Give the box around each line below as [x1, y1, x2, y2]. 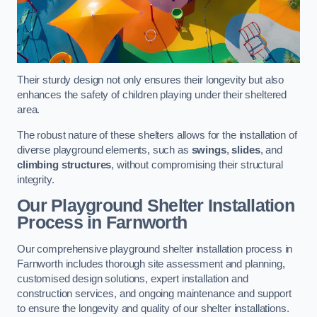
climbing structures [17, 158, 112, 171]
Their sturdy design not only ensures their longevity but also [17, 74, 284, 86]
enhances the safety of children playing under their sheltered [17, 89, 287, 101]
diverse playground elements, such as [17, 144, 192, 156]
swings [191, 144, 226, 156]
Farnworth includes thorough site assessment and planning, [17, 258, 285, 270]
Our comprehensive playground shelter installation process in [17, 243, 293, 255]
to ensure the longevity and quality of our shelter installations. [17, 302, 289, 314]
